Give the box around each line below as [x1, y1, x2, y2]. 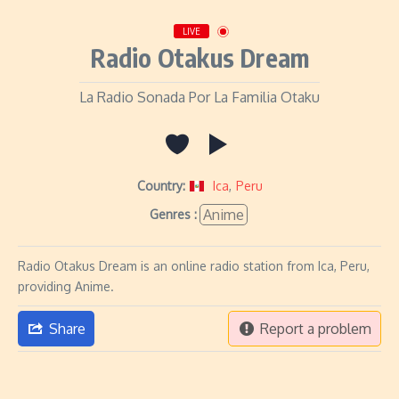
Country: [136, 178, 185, 193]
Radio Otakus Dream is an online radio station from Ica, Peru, [18, 258, 370, 273]
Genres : [149, 207, 197, 222]
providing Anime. [18, 279, 114, 294]
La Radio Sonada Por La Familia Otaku [79, 88, 320, 106]
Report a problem [260, 320, 371, 338]
